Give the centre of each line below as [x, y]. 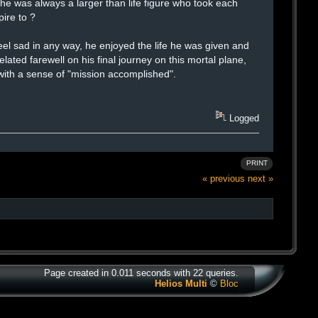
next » [261, 178]
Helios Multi [181, 284]
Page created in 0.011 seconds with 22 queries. [141, 273]
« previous [224, 178]
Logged [243, 119]
